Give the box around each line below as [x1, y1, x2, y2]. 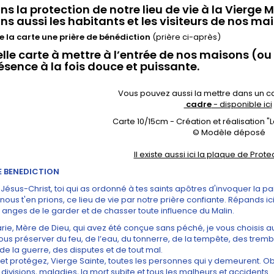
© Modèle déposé [192, 127, 265, 138]
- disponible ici [211, 98, 272, 110]
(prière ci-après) [150, 31, 221, 43]
